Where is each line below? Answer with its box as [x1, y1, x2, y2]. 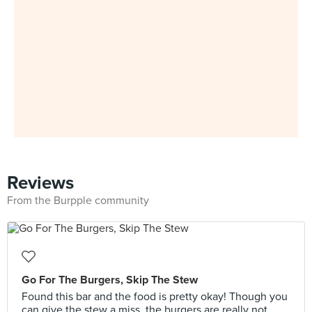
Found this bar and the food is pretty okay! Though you [22, 290, 288, 304]
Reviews [7, 172, 74, 194]
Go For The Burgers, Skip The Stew [22, 273, 198, 287]
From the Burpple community [7, 194, 149, 208]
